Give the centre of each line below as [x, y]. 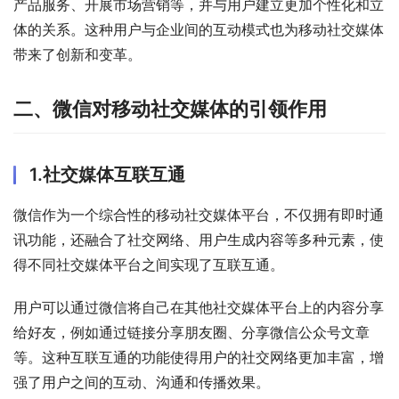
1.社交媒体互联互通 [107, 174]
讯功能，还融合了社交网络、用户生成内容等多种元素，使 [199, 239]
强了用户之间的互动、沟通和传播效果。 [142, 382]
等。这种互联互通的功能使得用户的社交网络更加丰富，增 [199, 357]
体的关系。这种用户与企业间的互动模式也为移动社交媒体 [199, 29]
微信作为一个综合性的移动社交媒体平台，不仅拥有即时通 [199, 214]
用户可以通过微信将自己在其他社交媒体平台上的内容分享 [199, 307]
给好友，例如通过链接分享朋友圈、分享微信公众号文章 [191, 332]
